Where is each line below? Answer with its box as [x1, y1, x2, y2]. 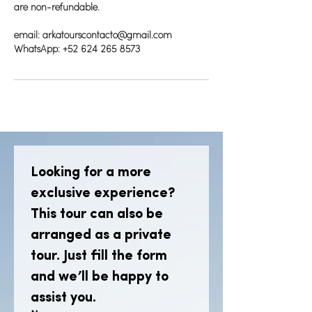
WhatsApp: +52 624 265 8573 [14, 44, 141, 55]
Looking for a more [31, 165, 151, 180]
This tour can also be [31, 207, 163, 221]
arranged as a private [31, 228, 171, 242]
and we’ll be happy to [31, 270, 169, 284]
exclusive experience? [31, 186, 175, 201]
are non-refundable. [14, 2, 100, 13]
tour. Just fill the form [31, 249, 167, 263]
